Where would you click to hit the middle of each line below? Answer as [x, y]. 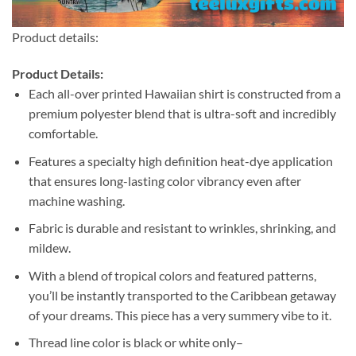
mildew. [49, 248]
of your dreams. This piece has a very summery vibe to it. [180, 315]
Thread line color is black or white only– [135, 342]
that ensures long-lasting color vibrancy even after [164, 180]
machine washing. [76, 200]
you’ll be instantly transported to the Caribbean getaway [182, 295]
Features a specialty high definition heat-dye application [180, 161]
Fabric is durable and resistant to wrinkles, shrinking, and [182, 228]
